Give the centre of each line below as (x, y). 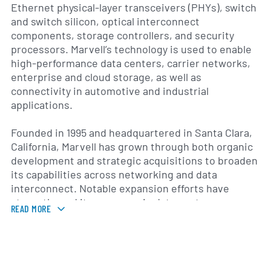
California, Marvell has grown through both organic (132, 147)
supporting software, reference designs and (117, 244)
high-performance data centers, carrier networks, (131, 63)
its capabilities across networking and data (114, 175)
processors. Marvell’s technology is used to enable (131, 49)
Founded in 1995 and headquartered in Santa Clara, (132, 133)
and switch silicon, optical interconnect (105, 21)
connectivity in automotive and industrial (110, 90)
